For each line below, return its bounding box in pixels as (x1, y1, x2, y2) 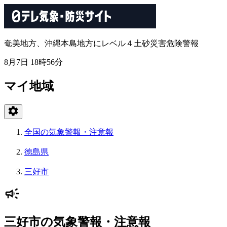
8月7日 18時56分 (4, 58, 63, 66)
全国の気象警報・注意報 (24, 127, 113, 136)
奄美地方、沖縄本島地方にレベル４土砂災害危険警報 (4, 39, 199, 48)
